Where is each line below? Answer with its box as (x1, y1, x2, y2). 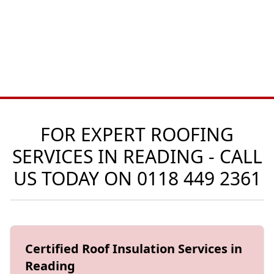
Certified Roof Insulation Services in (25, 240, 242, 257)
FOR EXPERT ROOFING (40, 122, 234, 147)
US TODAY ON (13, 166, 137, 191)
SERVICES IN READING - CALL (12, 144, 262, 169)
